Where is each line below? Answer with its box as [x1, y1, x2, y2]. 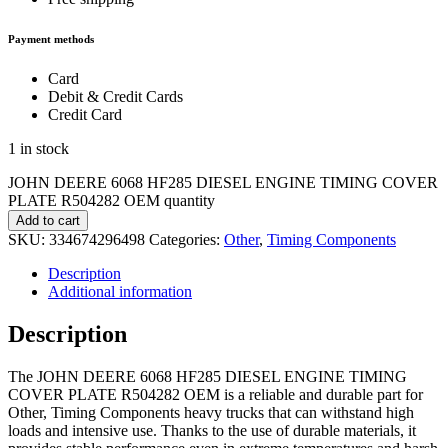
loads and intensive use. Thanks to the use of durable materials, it [8, 421, 416, 439]
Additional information [48, 283, 192, 301]
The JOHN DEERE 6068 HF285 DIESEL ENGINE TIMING [8, 367, 407, 385]
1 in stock [8, 140, 69, 158]
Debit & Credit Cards [48, 88, 183, 106]
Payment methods [8, 33, 94, 46]
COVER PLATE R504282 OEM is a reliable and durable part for [8, 385, 423, 403]
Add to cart [16, 213, 80, 229]
